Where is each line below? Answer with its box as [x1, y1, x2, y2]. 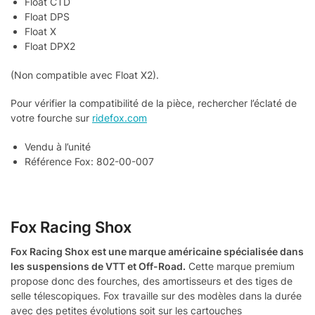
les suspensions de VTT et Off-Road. [11, 259, 186, 272]
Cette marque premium [186, 259, 295, 272]
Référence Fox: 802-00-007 [25, 155, 154, 167]
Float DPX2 [25, 40, 75, 52]
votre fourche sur [11, 112, 92, 124]
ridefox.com [92, 112, 147, 124]
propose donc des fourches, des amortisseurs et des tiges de [11, 274, 292, 287]
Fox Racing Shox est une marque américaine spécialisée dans [11, 245, 304, 257]
